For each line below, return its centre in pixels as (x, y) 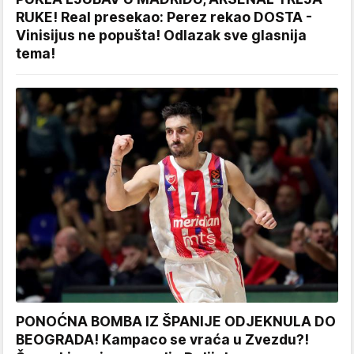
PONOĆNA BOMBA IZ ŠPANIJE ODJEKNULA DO (176, 322)
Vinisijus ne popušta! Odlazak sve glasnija (161, 36)
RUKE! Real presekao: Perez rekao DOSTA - (164, 17)
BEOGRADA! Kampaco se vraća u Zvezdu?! (162, 340)
